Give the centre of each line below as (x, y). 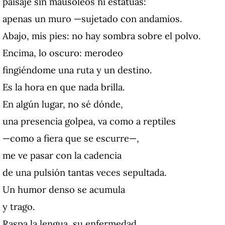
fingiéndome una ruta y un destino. (77, 70)
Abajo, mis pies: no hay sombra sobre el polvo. (102, 36)
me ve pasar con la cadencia (62, 155)
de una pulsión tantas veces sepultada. (85, 173)
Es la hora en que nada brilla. (64, 87)
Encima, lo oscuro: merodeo (63, 53)
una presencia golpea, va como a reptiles (89, 121)
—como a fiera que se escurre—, (71, 138)
